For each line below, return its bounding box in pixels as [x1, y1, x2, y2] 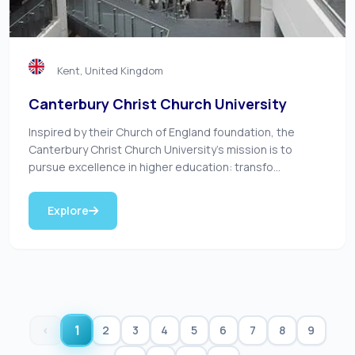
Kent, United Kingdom [57, 63, 163, 78]
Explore [48, 203, 89, 218]
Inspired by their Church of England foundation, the [29, 124, 295, 139]
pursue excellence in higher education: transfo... [29, 159, 281, 174]
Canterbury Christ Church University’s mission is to [29, 142, 292, 157]
